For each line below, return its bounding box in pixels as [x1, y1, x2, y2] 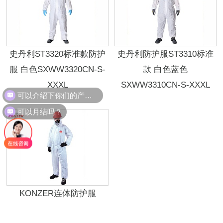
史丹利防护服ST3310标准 [117, 49, 214, 59]
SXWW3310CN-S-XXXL [120, 80, 210, 90]
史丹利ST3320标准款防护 [9, 49, 106, 59]
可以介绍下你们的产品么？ [85, 87, 93, 96]
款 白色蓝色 [143, 65, 188, 75]
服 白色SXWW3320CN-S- [9, 65, 106, 75]
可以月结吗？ [17, 105, 63, 114]
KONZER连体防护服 [19, 188, 96, 198]
